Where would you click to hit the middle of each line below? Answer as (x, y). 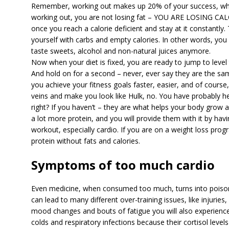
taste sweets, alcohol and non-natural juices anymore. (121, 51)
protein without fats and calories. (85, 141)
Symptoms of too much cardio (123, 165)
